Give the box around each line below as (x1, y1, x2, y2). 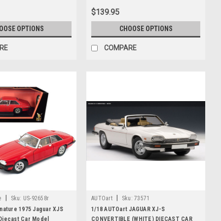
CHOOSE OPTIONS (119, 24, 173, 33)
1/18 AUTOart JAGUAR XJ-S (91, 205, 165, 213)
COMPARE (104, 43, 137, 52)
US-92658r (23, 194, 49, 202)
